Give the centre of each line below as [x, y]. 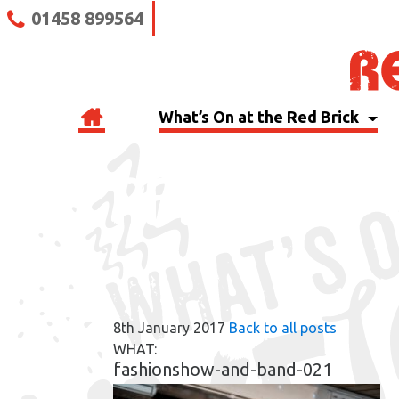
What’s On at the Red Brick [261, 117]
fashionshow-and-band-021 [222, 370]
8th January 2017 [169, 328]
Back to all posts [282, 328]
